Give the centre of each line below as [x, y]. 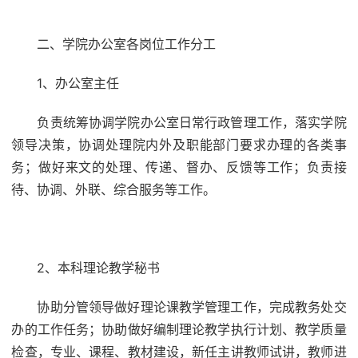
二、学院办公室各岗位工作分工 [127, 44]
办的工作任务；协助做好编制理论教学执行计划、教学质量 [179, 329]
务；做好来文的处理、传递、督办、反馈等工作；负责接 [179, 167]
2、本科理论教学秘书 [99, 268]
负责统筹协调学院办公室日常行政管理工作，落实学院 [192, 122]
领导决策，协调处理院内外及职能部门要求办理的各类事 [179, 145]
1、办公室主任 [78, 83]
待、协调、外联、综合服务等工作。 [114, 189]
